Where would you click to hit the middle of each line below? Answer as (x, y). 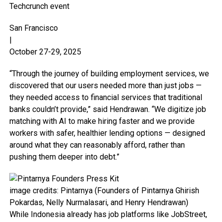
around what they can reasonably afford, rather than (97, 145)
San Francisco (33, 28)
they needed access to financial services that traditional (106, 97)
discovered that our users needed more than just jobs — (105, 85)
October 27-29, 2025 (45, 52)
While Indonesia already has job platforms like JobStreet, (108, 214)
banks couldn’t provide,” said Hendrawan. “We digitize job (108, 109)
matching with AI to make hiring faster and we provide (102, 121)
